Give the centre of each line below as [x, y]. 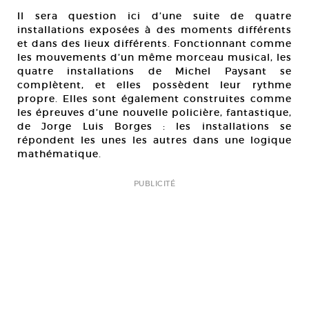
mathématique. [59, 154]
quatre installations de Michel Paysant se [154, 71]
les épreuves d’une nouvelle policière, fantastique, [154, 112]
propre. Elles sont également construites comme [154, 99]
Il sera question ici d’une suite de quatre [154, 16]
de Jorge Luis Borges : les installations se [154, 126]
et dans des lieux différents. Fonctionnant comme [154, 43]
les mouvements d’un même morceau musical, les [154, 57]
